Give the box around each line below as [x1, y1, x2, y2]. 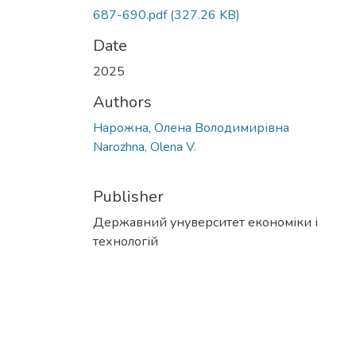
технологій [93, 233, 158, 251]
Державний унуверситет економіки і [93, 214, 318, 232]
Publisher [93, 186, 164, 208]
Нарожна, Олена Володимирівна [93, 119, 289, 137]
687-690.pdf [93, 6, 167, 25]
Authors [93, 91, 152, 114]
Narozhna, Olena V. [93, 138, 196, 157]
